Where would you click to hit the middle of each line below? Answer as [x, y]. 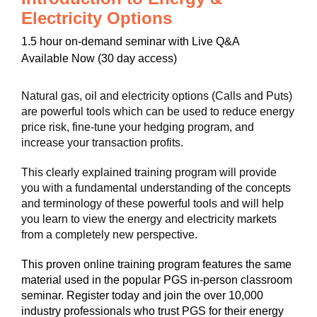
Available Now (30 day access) [99, 58]
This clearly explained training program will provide [149, 172]
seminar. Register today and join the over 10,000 [142, 295]
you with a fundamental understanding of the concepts [156, 188]
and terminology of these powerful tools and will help [152, 203]
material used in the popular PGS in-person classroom [157, 280]
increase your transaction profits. [102, 143]
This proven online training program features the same [156, 264]
